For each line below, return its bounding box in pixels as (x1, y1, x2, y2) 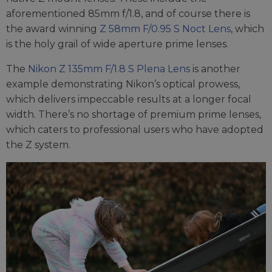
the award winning (6, 23, 100, 35)
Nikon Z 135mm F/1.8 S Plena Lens (28, 63, 190, 75)
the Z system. (6, 139, 70, 151)
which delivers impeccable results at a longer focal (6, 93, 251, 106)
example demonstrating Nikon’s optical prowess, (6, 78, 240, 90)
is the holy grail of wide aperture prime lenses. (6, 38, 228, 50)
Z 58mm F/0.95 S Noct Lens (100, 23, 231, 35)
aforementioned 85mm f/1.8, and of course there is (6, 8, 250, 20)
